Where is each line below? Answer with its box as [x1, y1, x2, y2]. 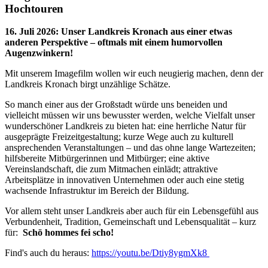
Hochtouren [5, 2, 63, 15]
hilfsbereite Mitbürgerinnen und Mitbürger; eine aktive [5, 153, 209, 164]
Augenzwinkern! [5, 48, 73, 59]
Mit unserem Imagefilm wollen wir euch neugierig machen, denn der [5, 68, 263, 79]
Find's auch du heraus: [5, 248, 92, 258]
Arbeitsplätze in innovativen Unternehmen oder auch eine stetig [5, 175, 244, 185]
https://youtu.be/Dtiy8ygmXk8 [92, 248, 209, 258]
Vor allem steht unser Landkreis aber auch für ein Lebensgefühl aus [5, 206, 258, 217]
